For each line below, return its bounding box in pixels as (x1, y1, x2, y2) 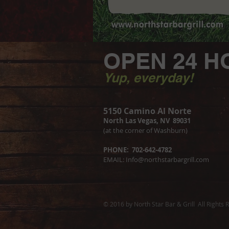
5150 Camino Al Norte (103, 105, 191, 117)
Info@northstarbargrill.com (126, 155, 209, 164)
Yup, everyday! (103, 70, 193, 85)
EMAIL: (103, 155, 126, 164)
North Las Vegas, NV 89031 (103, 116, 191, 125)
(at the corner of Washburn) (103, 126, 188, 135)
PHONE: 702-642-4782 (103, 145, 172, 154)
